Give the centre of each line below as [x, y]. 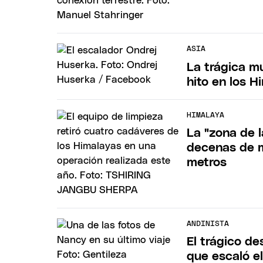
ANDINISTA [208, 224]
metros [207, 163]
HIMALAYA [206, 115]
